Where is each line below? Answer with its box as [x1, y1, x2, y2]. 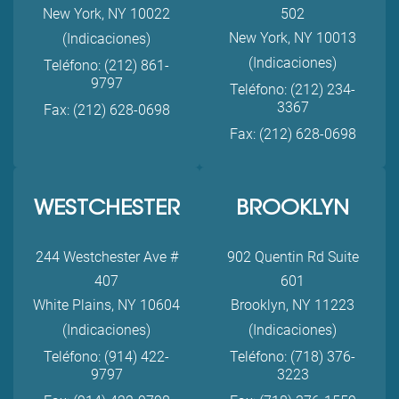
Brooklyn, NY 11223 [231, 297, 354, 314]
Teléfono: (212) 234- [230, 81, 355, 99]
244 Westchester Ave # [35, 248, 178, 266]
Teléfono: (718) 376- [230, 348, 355, 366]
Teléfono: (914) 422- [44, 348, 169, 366]
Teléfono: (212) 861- [44, 57, 169, 75]
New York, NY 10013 [229, 29, 356, 47]
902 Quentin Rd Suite [226, 248, 359, 266]
